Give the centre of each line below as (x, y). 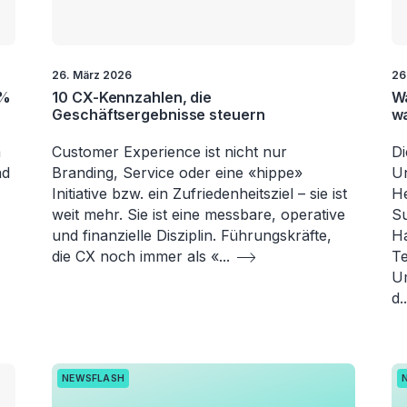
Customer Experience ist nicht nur (170, 152)
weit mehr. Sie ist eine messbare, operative (199, 215)
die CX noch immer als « (136, 257)
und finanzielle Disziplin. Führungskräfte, (192, 236)
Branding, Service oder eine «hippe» (178, 173)
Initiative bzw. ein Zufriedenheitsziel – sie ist (200, 194)
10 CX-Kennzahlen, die (132, 98)
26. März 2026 (92, 75)
